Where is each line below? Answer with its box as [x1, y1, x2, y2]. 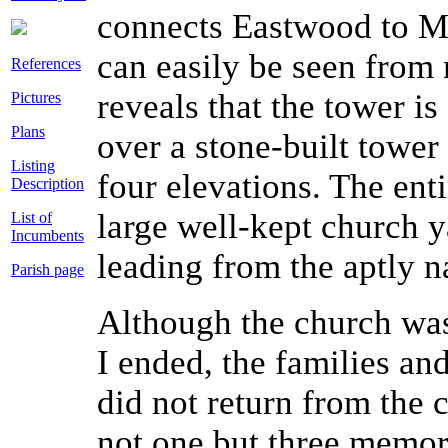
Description [11, 175, 84, 192]
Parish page [11, 261, 84, 278]
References [11, 55, 81, 72]
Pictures [11, 89, 61, 106]
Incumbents [11, 227, 84, 244]
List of [11, 209, 52, 226]
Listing [11, 157, 55, 174]
